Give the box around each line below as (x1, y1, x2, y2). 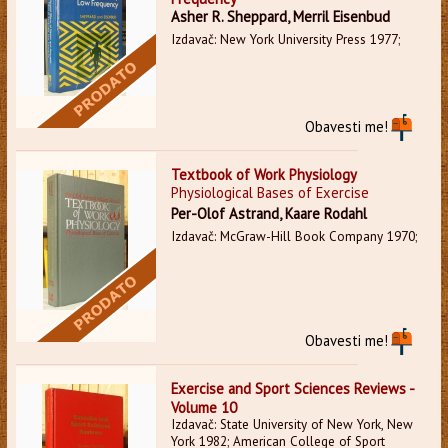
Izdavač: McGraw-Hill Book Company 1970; (170, 227, 417, 245)
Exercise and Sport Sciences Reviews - (170, 378, 414, 398)
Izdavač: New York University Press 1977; (170, 30, 400, 48)
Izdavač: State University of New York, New (170, 415, 413, 433)
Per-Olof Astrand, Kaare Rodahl (170, 203, 367, 223)
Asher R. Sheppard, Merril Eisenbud (170, 6, 390, 26)
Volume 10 (170, 397, 237, 417)
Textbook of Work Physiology (170, 164, 357, 184)
